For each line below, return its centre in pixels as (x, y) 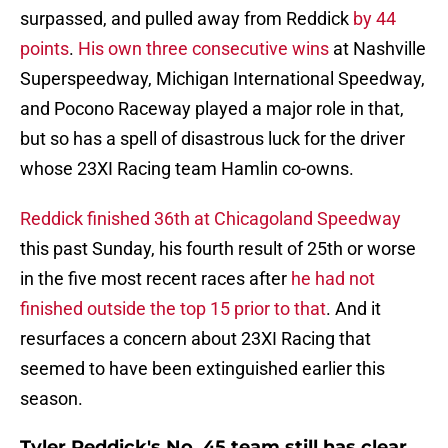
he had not (333, 279)
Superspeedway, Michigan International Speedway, (222, 79)
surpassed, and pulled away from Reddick (186, 19)
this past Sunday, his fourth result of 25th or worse (218, 249)
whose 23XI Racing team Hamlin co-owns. (187, 169)
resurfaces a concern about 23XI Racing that (195, 339)
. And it (353, 309)
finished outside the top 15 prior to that (173, 309)
